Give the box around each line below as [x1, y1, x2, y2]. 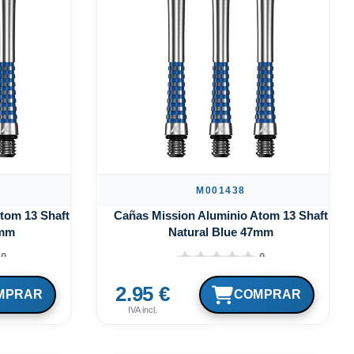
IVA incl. [128, 305, 157, 314]
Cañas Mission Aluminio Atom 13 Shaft [114, 209, 328, 222]
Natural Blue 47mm [168, 225, 273, 239]
